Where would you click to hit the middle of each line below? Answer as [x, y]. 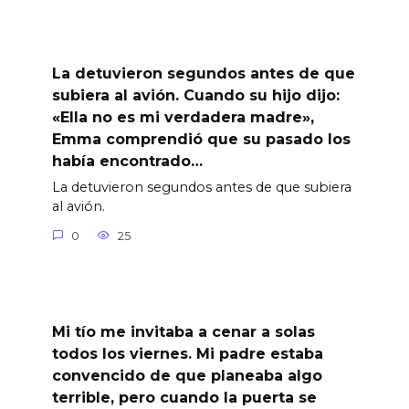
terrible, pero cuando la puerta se [184, 397]
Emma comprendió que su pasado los [201, 140]
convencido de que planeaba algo [187, 375]
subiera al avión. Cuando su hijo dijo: [195, 96]
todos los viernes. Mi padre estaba [187, 353]
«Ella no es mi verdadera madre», [183, 118]
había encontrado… [127, 162]
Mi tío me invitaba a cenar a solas [183, 331]
